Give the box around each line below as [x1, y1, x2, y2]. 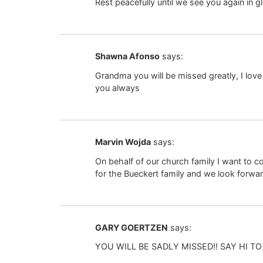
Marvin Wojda [95, 137, 151, 147]
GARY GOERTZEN [95, 222, 168, 232]
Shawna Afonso [95, 51, 160, 62]
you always [95, 82, 140, 93]
